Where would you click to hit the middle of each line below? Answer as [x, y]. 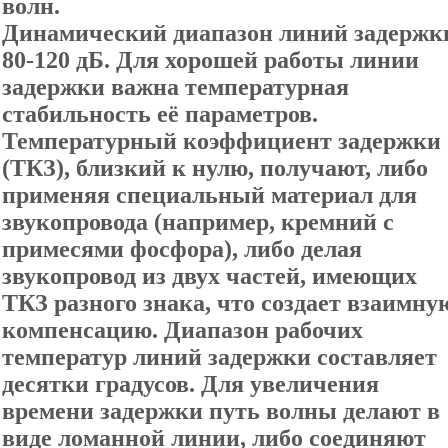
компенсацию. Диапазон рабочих [182, 330]
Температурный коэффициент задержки [221, 141]
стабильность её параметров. [160, 114]
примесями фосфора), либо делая [182, 249]
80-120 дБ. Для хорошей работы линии [210, 60]
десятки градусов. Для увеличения [190, 384]
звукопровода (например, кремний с [198, 222]
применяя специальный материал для [209, 195]
